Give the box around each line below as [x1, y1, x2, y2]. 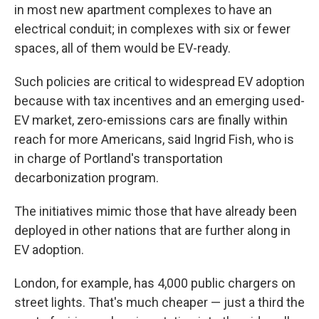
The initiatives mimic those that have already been [14, 204, 297, 219]
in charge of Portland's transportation [14, 151, 223, 167]
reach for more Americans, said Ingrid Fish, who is [14, 132, 294, 147]
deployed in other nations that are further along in [14, 223, 291, 239]
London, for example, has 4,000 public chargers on [14, 276, 296, 291]
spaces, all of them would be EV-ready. [14, 41, 231, 56]
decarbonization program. [14, 170, 159, 186]
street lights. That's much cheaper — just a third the [14, 295, 305, 310]
